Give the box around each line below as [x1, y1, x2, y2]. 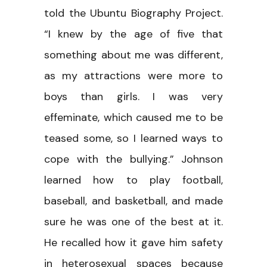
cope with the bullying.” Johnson [44, 151, 223, 166]
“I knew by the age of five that [44, 26, 223, 41]
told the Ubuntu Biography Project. [44, 5, 223, 20]
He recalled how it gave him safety [44, 235, 223, 250]
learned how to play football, [44, 172, 223, 187]
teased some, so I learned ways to [44, 131, 223, 145]
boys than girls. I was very [44, 89, 223, 104]
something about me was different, [44, 47, 223, 62]
